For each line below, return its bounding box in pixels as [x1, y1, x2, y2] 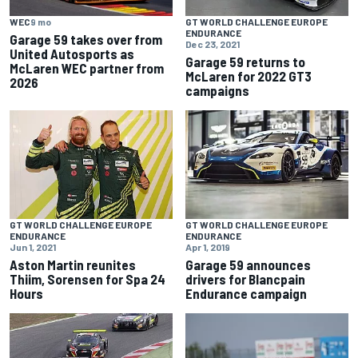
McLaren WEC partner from [10, 60, 164, 77]
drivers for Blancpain [185, 271, 305, 288]
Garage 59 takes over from [10, 31, 162, 48]
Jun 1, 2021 [10, 241, 56, 253]
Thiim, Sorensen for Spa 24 [10, 271, 165, 288]
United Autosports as [10, 46, 134, 62]
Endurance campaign [185, 285, 307, 302]
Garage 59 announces [185, 257, 311, 273]
